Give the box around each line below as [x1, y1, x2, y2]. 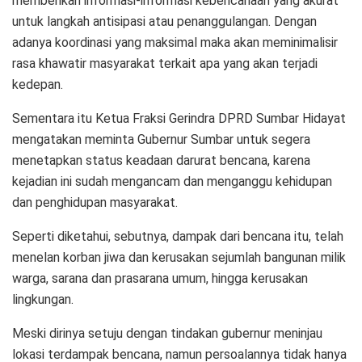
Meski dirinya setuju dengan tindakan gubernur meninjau [12, 325, 322, 341]
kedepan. [12, 76, 63, 92]
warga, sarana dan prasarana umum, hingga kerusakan [12, 270, 308, 286]
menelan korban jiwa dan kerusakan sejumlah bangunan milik [12, 249, 346, 265]
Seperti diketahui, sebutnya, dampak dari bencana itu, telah [12, 228, 343, 244]
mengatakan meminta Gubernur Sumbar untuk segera [12, 131, 310, 147]
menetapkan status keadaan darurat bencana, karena [12, 152, 310, 168]
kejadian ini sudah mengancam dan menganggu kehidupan [12, 173, 332, 189]
